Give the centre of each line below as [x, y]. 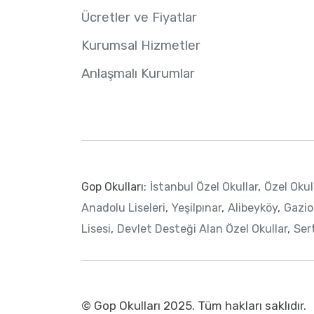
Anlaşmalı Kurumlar [138, 74]
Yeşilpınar [196, 208]
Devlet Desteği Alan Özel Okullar [202, 229]
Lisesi [96, 229]
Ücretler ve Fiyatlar [139, 18]
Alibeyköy [252, 208]
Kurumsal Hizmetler [141, 46]
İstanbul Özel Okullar [204, 187]
